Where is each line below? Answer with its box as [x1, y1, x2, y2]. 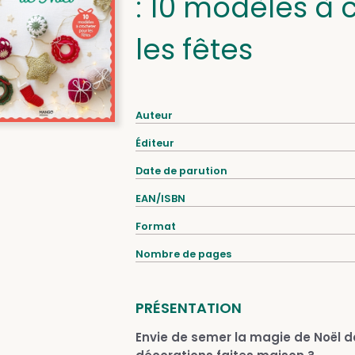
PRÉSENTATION [135, 298, 242, 318]
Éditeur [135, 136, 174, 150]
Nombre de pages [135, 247, 231, 261]
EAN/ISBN [135, 192, 185, 205]
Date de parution [135, 164, 227, 177]
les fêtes [135, 30, 253, 69]
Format [135, 219, 176, 233]
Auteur [135, 109, 173, 122]
